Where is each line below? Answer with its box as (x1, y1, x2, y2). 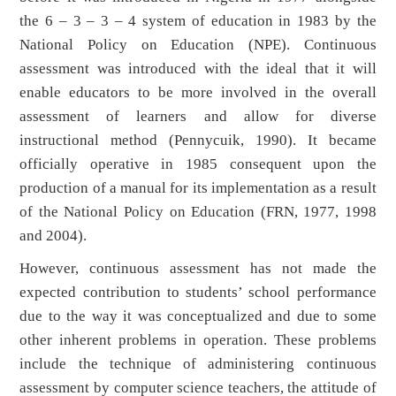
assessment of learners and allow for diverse (19, 108, 377, 126)
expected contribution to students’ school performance (19, 284, 377, 301)
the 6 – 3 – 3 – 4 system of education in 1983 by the (19, 12, 377, 30)
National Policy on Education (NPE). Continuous (19, 36, 377, 54)
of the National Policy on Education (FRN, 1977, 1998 (19, 203, 377, 221)
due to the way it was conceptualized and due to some (19, 308, 377, 325)
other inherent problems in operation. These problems (19, 331, 377, 349)
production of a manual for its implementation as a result (19, 179, 377, 197)
